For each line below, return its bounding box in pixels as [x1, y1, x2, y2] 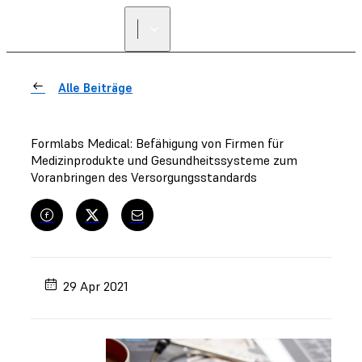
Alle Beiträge [58, 80, 133, 95]
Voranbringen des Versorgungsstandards [31, 169, 257, 185]
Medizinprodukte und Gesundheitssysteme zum [31, 152, 297, 168]
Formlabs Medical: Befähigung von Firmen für [31, 135, 284, 151]
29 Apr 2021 [63, 277, 129, 294]
